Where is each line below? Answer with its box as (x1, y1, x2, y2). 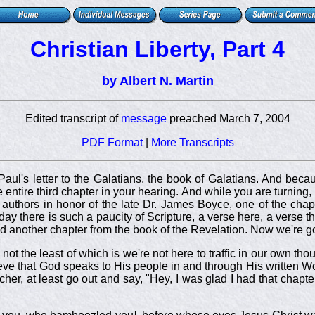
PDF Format (81, 136, 143, 148)
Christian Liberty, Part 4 (30, 37, 285, 62)
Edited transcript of (25, 112, 121, 124)
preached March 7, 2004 (166, 112, 290, 124)
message (120, 112, 167, 124)
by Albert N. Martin (101, 74, 214, 88)
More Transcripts (150, 136, 234, 148)
